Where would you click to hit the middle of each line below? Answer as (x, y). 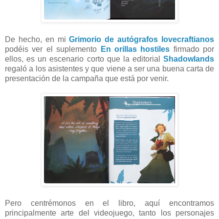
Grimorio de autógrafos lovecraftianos (142, 39)
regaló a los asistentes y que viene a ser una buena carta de (109, 68)
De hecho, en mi (37, 39)
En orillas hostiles (135, 49)
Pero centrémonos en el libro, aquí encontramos (109, 203)
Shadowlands (189, 59)
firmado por (192, 49)
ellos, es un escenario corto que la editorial (84, 59)
